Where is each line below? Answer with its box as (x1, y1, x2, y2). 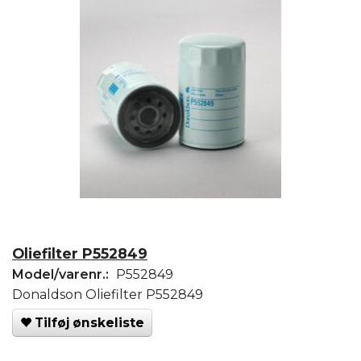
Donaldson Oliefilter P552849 (12, 287, 203, 303)
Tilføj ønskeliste (35, 315, 144, 331)
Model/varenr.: (12, 267, 112, 283)
